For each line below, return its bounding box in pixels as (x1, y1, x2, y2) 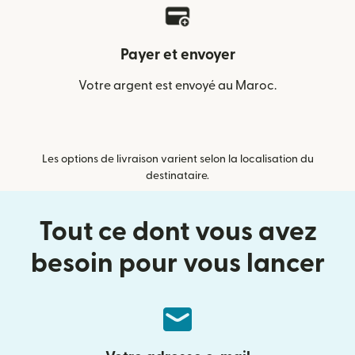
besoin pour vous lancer (30, 250, 325, 277)
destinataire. (146, 170, 209, 181)
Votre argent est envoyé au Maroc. (78, 79, 277, 92)
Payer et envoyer (120, 48, 235, 63)
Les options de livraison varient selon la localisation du (41, 154, 314, 165)
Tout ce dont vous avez (38, 219, 317, 245)
